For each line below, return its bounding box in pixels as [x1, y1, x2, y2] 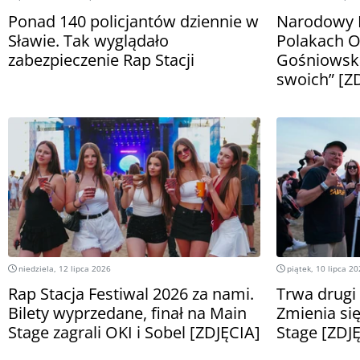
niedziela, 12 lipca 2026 [16, 262, 111, 274]
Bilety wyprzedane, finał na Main [8, 301, 247, 324]
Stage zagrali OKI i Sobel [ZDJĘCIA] [8, 321, 260, 343]
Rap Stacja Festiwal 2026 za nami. [8, 282, 254, 305]
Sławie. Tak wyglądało [8, 30, 169, 52]
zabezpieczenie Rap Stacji [8, 49, 194, 72]
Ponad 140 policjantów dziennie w [8, 10, 259, 33]
